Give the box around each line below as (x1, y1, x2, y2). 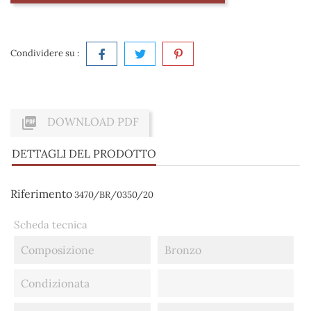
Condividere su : (10, 47, 79, 60)
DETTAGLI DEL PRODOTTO (12, 146, 156, 161)
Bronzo (164, 243, 201, 258)
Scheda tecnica (14, 218, 87, 232)
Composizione (21, 243, 94, 258)
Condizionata (21, 276, 90, 291)
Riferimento (10, 187, 72, 201)
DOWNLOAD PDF (44, 115, 139, 129)
